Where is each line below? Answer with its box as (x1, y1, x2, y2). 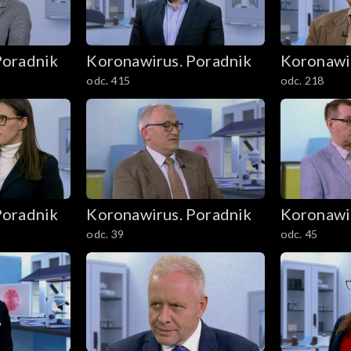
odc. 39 (86, 226, 124, 241)
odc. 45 (280, 226, 317, 241)
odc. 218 (280, 73, 324, 87)
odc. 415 (86, 73, 130, 87)
